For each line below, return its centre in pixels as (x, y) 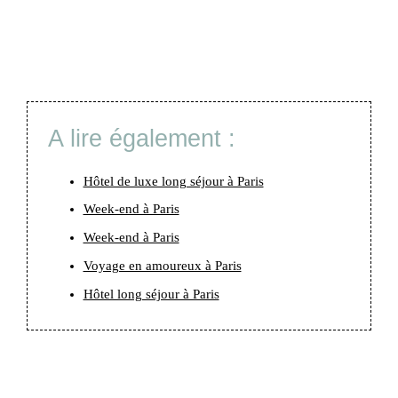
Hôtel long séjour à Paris (151, 294)
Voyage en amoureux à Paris (162, 265)
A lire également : (141, 138)
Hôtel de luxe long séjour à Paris (173, 181)
